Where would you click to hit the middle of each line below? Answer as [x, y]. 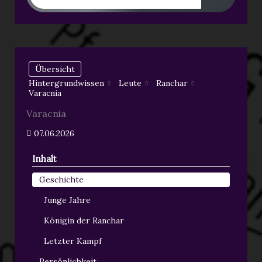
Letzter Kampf [73, 241]
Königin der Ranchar [84, 220]
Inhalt [44, 158]
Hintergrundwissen [66, 83]
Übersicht [55, 69]
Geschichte [61, 179]
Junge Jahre [67, 200]
